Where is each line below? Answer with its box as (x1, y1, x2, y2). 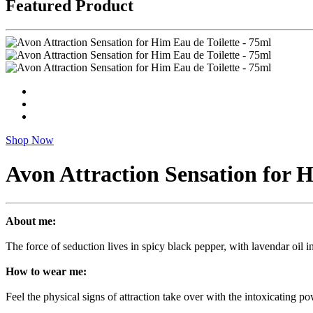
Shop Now (6, 133, 54, 146)
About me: (6, 214, 56, 227)
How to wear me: (6, 265, 87, 277)
